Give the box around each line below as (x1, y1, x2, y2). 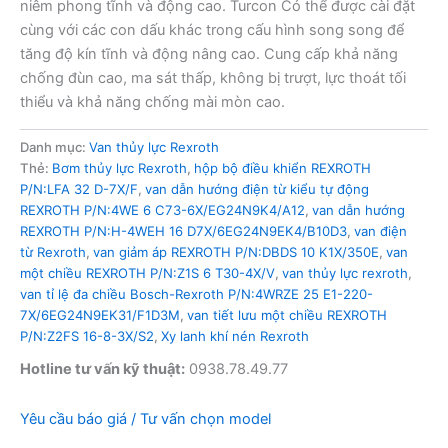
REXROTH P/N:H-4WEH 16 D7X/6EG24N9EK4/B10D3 (20, 222, 347, 239)
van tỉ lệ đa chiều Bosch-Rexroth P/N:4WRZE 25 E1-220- (20, 285, 373, 302)
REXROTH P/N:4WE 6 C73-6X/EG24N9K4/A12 (20, 201, 305, 218)
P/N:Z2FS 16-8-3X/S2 (20, 327, 154, 344)
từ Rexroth (20, 243, 86, 260)
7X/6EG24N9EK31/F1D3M (20, 306, 180, 323)
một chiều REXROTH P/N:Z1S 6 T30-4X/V (20, 264, 275, 281)
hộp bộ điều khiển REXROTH (194, 159, 371, 176)
